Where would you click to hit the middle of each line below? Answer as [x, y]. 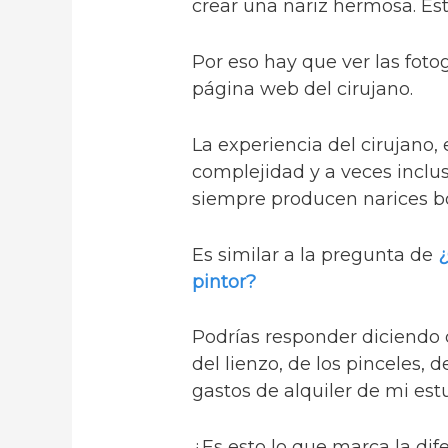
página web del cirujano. [303, 89]
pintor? [224, 281]
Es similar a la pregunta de [315, 254]
